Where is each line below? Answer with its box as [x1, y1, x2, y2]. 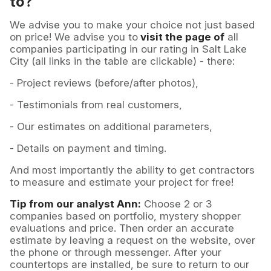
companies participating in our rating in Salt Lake [10, 43, 247, 56]
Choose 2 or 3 [141, 198, 212, 211]
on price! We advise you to [10, 31, 138, 44]
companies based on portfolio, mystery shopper [10, 210, 241, 223]
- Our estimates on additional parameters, [10, 120, 212, 133]
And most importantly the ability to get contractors [10, 164, 255, 177]
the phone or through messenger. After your [10, 246, 221, 259]
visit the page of [138, 31, 224, 44]
